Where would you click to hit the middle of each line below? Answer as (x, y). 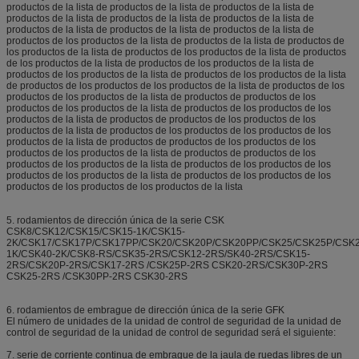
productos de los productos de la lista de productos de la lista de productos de (175, 41)
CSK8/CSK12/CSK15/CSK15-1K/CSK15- (96, 232)
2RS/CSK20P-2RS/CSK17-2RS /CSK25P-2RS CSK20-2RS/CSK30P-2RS (167, 266)
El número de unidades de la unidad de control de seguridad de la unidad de (174, 322)
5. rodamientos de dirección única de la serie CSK (115, 221)
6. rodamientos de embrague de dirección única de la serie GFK (145, 311)
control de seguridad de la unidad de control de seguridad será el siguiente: (171, 333)
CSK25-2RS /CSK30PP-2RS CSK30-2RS (97, 277)
